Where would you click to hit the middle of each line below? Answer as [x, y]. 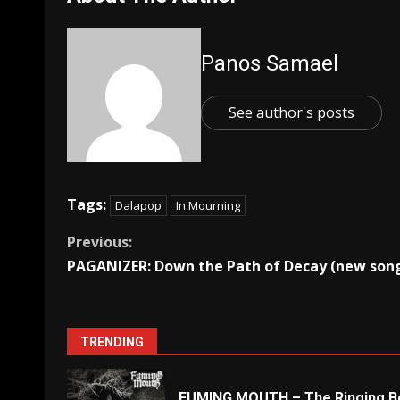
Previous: [100, 242]
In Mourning [208, 205]
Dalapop [138, 205]
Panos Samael [270, 63]
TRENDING [112, 342]
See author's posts [292, 112]
